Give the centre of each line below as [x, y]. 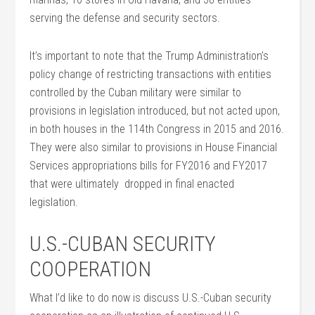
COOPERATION [91, 269]
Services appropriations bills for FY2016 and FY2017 [149, 166]
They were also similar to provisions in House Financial [154, 147]
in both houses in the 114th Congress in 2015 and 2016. [157, 129]
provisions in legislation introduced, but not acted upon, [155, 111]
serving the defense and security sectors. [125, 18]
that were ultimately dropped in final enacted [132, 184]
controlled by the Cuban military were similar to [136, 92]
